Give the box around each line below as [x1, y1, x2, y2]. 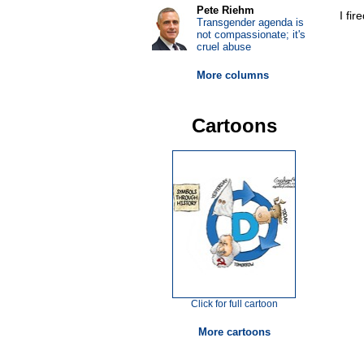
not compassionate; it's [196, 28, 305, 41]
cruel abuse [196, 41, 251, 53]
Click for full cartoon [190, 298, 278, 310]
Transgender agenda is [196, 16, 304, 28]
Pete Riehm [196, 4, 254, 16]
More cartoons [197, 326, 271, 338]
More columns [196, 69, 269, 81]
